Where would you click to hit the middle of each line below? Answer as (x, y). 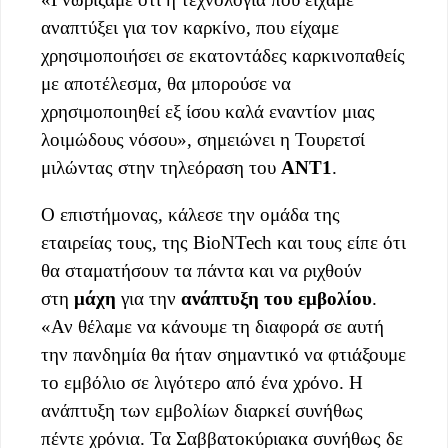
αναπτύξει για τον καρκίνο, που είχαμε (190, 27)
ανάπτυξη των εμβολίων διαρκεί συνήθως (202, 411)
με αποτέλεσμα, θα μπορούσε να (166, 83)
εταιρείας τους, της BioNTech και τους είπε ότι (223, 243)
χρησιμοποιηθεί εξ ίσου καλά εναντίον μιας (208, 111)
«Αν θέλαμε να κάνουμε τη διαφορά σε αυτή (212, 327)
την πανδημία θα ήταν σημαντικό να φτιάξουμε (223, 355)
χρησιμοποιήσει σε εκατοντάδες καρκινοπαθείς (223, 55)
